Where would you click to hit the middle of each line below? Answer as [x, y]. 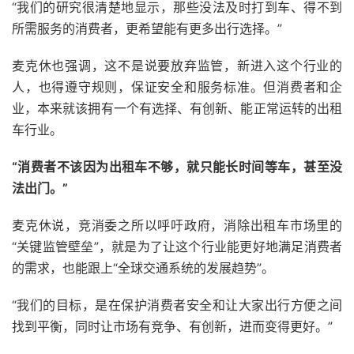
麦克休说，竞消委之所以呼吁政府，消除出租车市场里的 [177, 225]
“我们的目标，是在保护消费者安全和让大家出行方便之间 [177, 305]
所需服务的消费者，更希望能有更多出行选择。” [147, 28]
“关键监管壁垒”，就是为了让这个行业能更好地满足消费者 [177, 246]
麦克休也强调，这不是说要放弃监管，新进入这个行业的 [177, 65]
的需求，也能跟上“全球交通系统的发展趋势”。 [143, 267]
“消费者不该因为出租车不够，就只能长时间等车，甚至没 [177, 166]
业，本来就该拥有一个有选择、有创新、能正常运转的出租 [177, 108]
